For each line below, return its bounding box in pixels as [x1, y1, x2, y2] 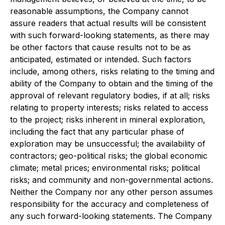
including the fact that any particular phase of [10, 127, 184, 137]
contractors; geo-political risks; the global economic [10, 151, 207, 161]
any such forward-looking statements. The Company [10, 211, 212, 221]
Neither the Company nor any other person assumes [10, 187, 213, 197]
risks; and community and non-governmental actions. [10, 175, 213, 185]
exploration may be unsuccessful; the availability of [10, 139, 205, 149]
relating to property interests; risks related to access [10, 102, 208, 113]
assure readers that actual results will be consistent [10, 18, 206, 29]
